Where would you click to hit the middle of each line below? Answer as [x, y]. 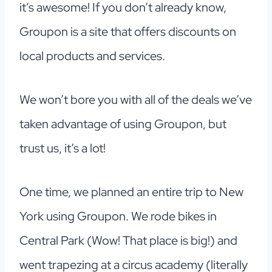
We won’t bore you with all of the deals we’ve [136, 100]
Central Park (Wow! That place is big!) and [128, 241]
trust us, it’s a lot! [64, 148]
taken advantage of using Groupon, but [123, 124]
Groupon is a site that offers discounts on [128, 32]
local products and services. [92, 56]
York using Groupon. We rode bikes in [118, 216]
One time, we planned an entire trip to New [131, 192]
